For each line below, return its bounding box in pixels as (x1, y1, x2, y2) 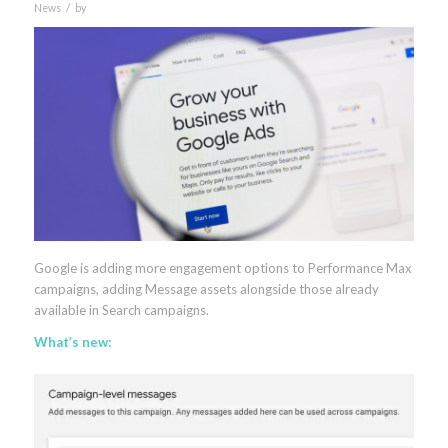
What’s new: (33, 334, 111, 350)
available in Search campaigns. (33, 301, 209, 318)
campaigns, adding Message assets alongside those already (33, 280, 379, 297)
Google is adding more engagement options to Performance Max (33, 259, 412, 276)
